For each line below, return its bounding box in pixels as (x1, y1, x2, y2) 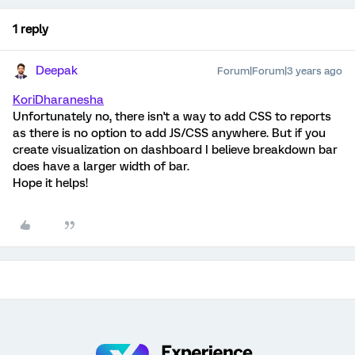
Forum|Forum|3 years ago (217, 64, 342, 77)
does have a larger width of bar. (13, 158, 189, 174)
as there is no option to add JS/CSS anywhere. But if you (13, 125, 326, 140)
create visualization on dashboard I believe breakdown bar (13, 142, 338, 157)
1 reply (13, 21, 48, 36)
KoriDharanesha (13, 92, 104, 107)
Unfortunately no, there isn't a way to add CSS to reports (13, 109, 331, 124)
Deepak (36, 63, 78, 78)
